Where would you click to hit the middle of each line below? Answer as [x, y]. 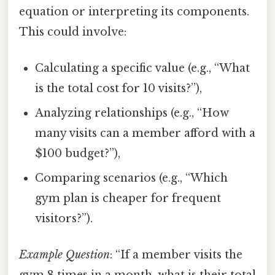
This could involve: [73, 32]
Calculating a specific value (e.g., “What [143, 68]
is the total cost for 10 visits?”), [119, 88]
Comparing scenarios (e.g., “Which [132, 178]
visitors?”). [64, 218]
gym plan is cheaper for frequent [128, 198]
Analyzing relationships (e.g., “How [132, 113]
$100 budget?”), [78, 153]
